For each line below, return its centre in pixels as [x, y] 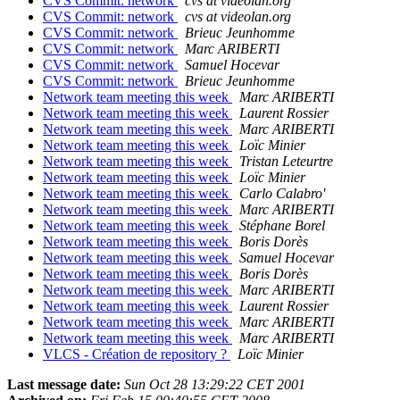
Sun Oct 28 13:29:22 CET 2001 [215, 385]
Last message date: [64, 385]
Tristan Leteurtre [286, 162]
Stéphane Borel [282, 226]
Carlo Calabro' [282, 194]
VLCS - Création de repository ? [137, 354]
